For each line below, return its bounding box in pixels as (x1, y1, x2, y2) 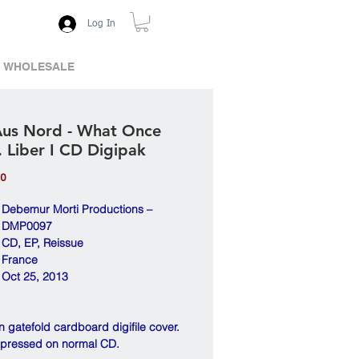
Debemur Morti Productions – (2, 202, 152, 217)
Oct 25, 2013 (2, 269, 68, 284)
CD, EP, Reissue (2, 236, 83, 251)
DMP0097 (2, 219, 52, 234)
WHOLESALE (2, 60, 75, 74)
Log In (87, 19, 115, 29)
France (2, 252, 38, 268)
